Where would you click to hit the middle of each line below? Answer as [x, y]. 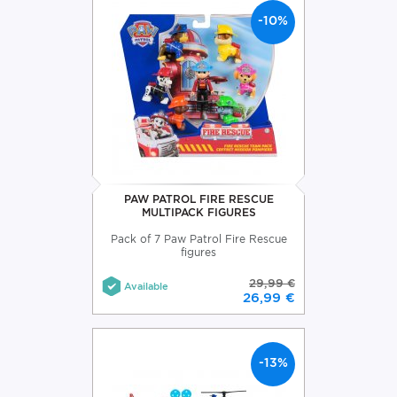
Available [146, 286]
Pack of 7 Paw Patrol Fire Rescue [198, 238]
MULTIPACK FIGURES [198, 212]
